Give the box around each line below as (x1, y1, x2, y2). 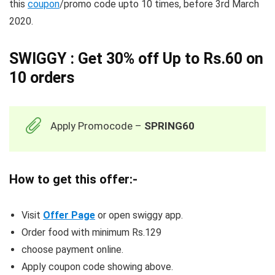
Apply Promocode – (50, 120, 144, 133)
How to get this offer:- (9, 172, 137, 187)
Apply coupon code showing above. (21, 261, 173, 273)
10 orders (9, 69, 74, 87)
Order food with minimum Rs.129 (21, 227, 161, 239)
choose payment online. (21, 244, 123, 256)
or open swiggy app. (95, 209, 183, 222)
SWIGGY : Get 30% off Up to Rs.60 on (9, 50, 263, 68)
